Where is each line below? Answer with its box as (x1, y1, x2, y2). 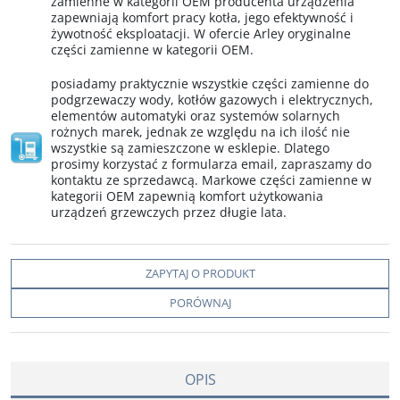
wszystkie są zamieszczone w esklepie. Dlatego (51, 139, 329, 156)
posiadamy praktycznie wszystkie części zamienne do (51, 75, 369, 92)
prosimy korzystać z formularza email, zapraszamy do (51, 155, 371, 172)
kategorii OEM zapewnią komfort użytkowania (51, 187, 323, 204)
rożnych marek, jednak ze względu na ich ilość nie (51, 123, 350, 140)
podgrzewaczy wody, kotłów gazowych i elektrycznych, (51, 91, 373, 108)
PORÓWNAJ (169, 295, 231, 311)
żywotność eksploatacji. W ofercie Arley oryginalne (51, 25, 351, 42)
